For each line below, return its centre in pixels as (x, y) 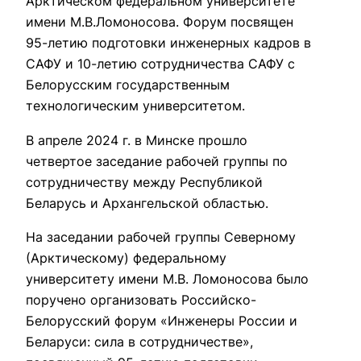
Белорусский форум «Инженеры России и (162, 320)
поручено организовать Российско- (141, 299)
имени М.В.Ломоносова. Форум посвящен (160, 22)
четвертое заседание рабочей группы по (157, 161)
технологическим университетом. (135, 106)
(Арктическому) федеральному (126, 257)
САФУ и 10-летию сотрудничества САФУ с (160, 64)
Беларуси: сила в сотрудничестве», (139, 341)
